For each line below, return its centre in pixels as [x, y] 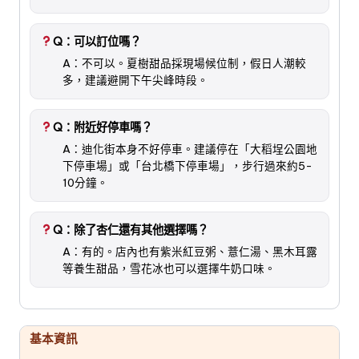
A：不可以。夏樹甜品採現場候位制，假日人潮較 [184, 63]
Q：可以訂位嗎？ [97, 41]
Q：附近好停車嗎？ [103, 127]
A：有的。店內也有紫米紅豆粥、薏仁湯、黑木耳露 [190, 251]
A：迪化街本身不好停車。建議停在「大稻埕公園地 [190, 149]
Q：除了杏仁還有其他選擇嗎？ [131, 230]
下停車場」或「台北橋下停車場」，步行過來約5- [188, 165]
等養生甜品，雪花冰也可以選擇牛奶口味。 [169, 268]
